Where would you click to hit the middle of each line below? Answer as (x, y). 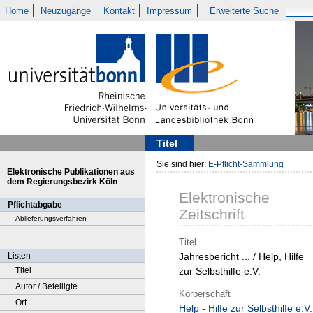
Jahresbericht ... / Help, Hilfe (241, 257)
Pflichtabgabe (35, 205)
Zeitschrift (212, 214)
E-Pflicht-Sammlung (246, 164)
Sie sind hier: (182, 164)
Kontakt (119, 11)
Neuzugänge (66, 11)
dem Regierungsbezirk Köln (62, 182)
